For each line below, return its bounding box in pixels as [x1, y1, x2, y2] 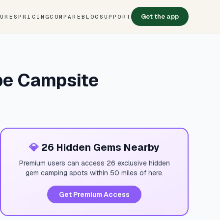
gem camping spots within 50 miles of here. [25, 168, 164, 177]
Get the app [141, 12, 179, 21]
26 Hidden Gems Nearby [39, 141, 160, 154]
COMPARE [50, 13, 82, 20]
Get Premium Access [59, 190, 130, 199]
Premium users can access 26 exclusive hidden [19, 159, 170, 167]
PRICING [18, 13, 50, 20]
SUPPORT [99, 13, 131, 20]
